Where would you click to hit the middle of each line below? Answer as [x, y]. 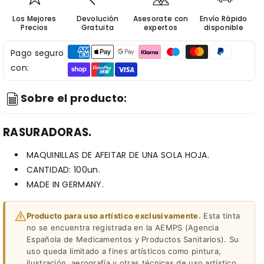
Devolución [98, 18]
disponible [224, 27]
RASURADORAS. [47, 132]
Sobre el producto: [74, 98]
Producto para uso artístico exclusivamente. [114, 215]
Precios [34, 27]
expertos [161, 27]
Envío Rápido [224, 18]
